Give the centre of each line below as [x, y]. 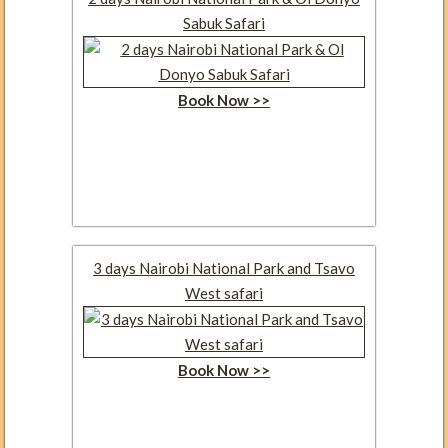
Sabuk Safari [224, 22]
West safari [224, 292]
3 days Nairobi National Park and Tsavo [224, 267]
